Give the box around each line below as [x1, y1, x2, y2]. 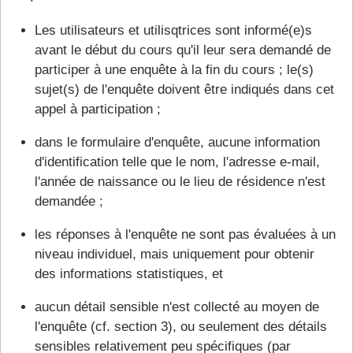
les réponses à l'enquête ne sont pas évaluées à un [34, 226, 336, 242]
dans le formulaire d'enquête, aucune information [34, 134, 320, 150]
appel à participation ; [34, 101, 161, 117]
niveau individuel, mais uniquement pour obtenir [34, 246, 314, 262]
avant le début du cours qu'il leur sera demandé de [34, 42, 331, 58]
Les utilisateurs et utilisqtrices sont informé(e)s [34, 22, 312, 38]
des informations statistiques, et [34, 266, 223, 281]
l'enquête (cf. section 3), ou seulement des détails [34, 318, 327, 334]
